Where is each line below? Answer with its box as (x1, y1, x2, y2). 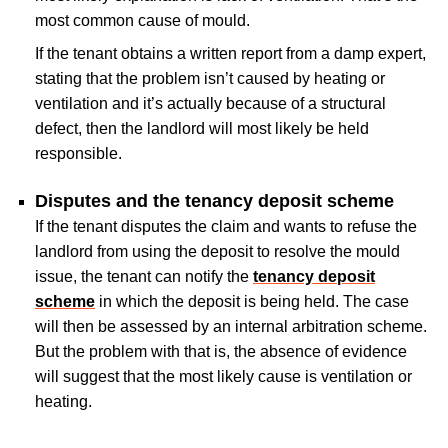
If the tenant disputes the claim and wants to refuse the (35, 217, 417, 235)
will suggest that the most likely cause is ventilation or (35, 367, 412, 385)
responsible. (35, 144, 122, 162)
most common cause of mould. (35, 11, 250, 29)
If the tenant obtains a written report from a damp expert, (35, 44, 426, 62)
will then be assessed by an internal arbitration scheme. (35, 317, 427, 335)
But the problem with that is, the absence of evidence (35, 342, 407, 360)
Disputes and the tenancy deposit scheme (35, 190, 394, 211)
